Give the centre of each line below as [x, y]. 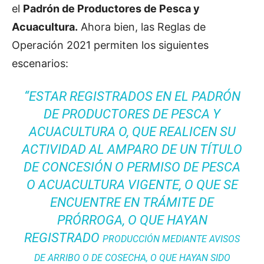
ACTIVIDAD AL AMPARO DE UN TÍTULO [132, 149]
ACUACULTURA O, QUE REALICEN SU [132, 132]
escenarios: [40, 63]
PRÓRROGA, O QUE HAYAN [132, 220]
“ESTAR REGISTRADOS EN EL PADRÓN [132, 96]
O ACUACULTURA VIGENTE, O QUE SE [132, 185]
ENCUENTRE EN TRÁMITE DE [132, 202]
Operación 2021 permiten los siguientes [110, 45]
